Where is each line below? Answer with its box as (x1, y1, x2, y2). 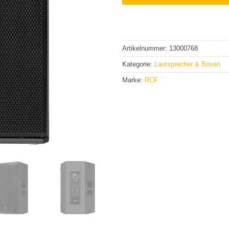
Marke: (122, 76, 145, 84)
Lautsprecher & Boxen (154, 60, 220, 68)
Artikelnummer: (122, 44, 169, 52)
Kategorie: (122, 60, 154, 68)
